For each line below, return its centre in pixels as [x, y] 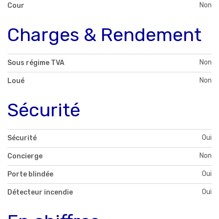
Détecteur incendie [40, 192]
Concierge [25, 156]
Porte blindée [30, 174]
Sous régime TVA [36, 63]
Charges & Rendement [104, 35]
